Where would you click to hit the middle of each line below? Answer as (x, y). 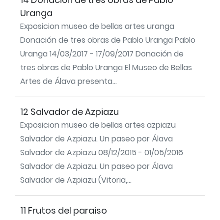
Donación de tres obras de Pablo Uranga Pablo (108, 40)
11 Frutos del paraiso (64, 210)
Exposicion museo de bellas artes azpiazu (98, 125)
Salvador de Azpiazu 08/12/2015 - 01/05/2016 (102, 152)
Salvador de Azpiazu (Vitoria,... (76, 180)
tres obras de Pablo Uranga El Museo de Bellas (106, 68)
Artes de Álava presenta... (69, 81)
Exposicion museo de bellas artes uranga (97, 26)
